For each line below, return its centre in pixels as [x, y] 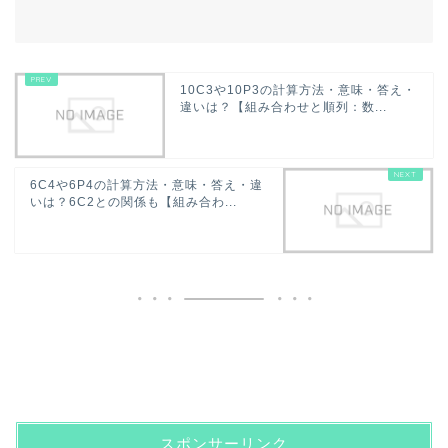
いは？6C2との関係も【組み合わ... [133, 201]
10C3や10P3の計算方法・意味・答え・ [298, 89]
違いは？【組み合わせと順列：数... [283, 106]
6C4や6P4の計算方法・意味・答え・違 [146, 184]
